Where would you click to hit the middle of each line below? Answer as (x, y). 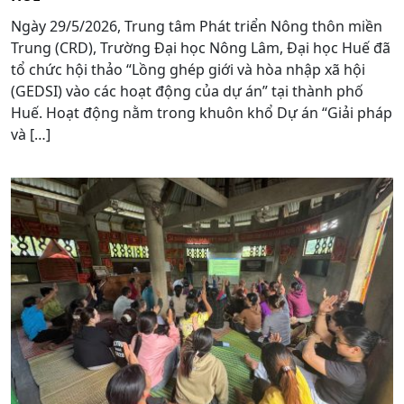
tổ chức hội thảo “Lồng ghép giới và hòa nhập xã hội (188, 69)
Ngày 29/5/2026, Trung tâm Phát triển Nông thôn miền (197, 26)
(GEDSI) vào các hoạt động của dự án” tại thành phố (187, 91)
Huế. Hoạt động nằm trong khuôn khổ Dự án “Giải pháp (202, 112)
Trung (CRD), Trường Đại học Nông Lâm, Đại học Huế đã (201, 47)
